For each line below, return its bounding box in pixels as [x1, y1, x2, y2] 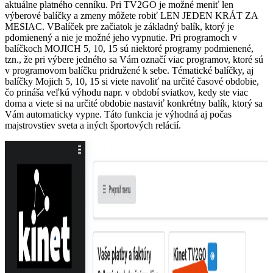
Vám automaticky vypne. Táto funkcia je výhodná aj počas [5, 109, 232, 120]
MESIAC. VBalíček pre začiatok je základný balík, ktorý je [5, 21, 234, 32]
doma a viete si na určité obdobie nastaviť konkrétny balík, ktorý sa [5, 98, 263, 109]
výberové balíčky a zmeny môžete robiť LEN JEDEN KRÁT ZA [5, 10, 258, 21]
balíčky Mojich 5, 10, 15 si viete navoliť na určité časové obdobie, [5, 76, 259, 87]
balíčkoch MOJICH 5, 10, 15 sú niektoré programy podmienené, [5, 43, 253, 54]
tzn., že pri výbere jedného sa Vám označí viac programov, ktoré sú [5, 54, 263, 65]
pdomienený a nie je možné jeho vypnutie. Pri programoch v [5, 32, 237, 43]
